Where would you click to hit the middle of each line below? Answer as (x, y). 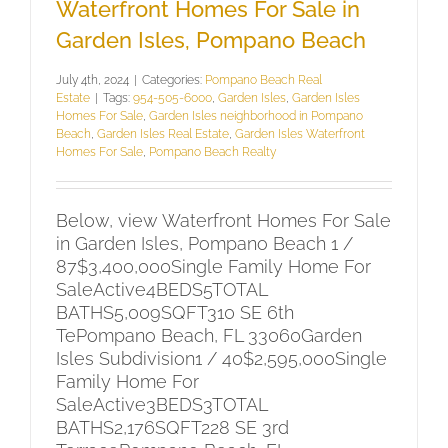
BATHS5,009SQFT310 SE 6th (175, 312)
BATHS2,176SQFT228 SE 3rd (172, 427)
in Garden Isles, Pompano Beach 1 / (204, 243)
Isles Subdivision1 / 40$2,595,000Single (221, 358)
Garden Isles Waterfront (300, 133)
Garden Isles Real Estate (163, 133)
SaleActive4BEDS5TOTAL (161, 289)
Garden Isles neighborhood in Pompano (256, 115)
